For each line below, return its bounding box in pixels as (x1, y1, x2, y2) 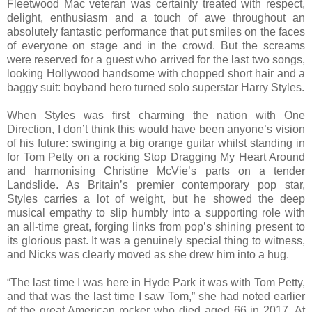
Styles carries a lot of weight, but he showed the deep (7, 192, 305, 205)
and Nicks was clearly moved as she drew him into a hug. (7, 248, 289, 260)
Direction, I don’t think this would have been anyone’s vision (7, 123, 305, 135)
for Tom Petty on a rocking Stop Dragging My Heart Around (7, 150, 305, 163)
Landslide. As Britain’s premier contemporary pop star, (7, 178, 305, 191)
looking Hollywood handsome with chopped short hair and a (7, 67, 305, 79)
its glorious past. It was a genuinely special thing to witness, (7, 234, 305, 247)
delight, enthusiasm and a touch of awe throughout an (7, 11, 305, 24)
